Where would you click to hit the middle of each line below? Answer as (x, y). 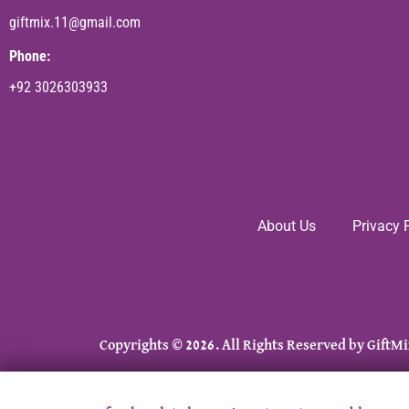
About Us (287, 226)
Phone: (30, 57)
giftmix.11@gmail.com (75, 23)
